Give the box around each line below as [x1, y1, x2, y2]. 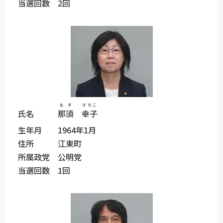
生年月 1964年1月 [10, 123, 96, 136]
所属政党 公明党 [10, 150, 82, 163]
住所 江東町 [10, 137, 82, 149]
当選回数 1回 [10, 164, 70, 176]
